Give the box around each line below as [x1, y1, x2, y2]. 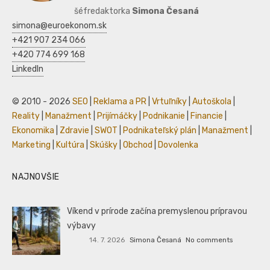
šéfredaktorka [72, 6, 132, 17]
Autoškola [192, 96, 231, 107]
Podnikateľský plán [123, 125, 196, 136]
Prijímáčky [97, 111, 137, 122]
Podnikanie [143, 111, 185, 122]
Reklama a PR [93, 96, 146, 107]
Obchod [123, 140, 152, 151]
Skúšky [90, 140, 118, 151]
